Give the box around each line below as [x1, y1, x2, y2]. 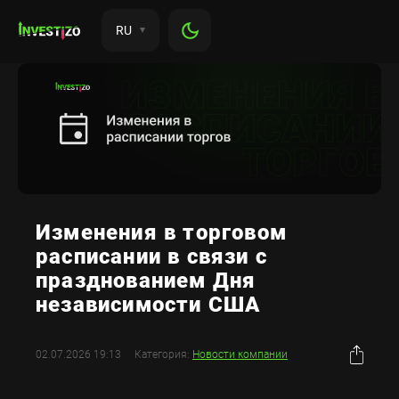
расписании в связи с [36, 243, 267, 269]
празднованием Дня [36, 267, 256, 293]
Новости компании [192, 348, 288, 362]
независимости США [36, 291, 261, 317]
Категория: [134, 348, 192, 362]
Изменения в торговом [36, 219, 287, 245]
